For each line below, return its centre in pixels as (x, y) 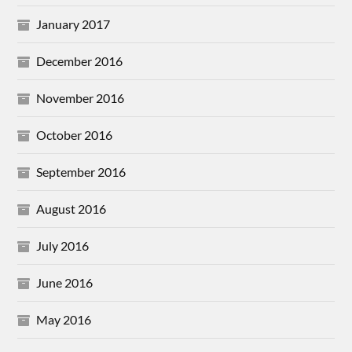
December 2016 (80, 61)
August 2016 (71, 209)
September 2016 (81, 172)
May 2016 (64, 319)
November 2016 (81, 98)
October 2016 (75, 135)
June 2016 (65, 282)
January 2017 (73, 24)
